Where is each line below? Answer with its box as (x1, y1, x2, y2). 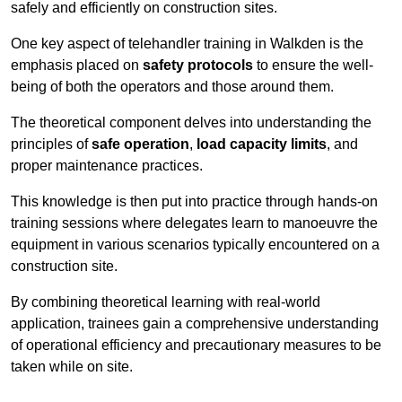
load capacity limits (197, 136, 327, 153)
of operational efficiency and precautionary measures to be (11, 337, 381, 354)
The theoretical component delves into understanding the (11, 115, 371, 131)
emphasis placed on (11, 57, 143, 74)
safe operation (92, 136, 189, 153)
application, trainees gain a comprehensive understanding (11, 316, 379, 332)
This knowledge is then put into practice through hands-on (11, 194, 378, 210)
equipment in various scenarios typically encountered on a (11, 237, 380, 253)
